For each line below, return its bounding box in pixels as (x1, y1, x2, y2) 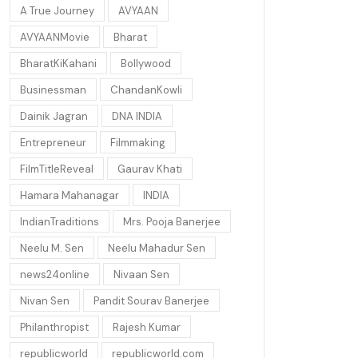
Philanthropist (20, 320, 89, 334)
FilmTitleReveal (20, 161, 93, 176)
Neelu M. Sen (20, 241, 84, 255)
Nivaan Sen (113, 267, 169, 281)
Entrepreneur (20, 135, 86, 149)
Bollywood (121, 56, 171, 70)
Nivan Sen (20, 293, 70, 308)
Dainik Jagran (20, 109, 88, 123)
